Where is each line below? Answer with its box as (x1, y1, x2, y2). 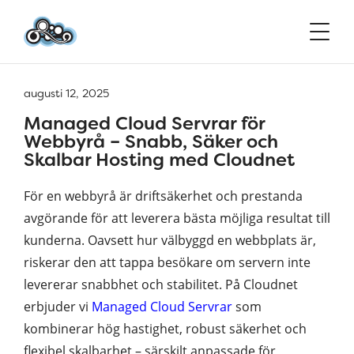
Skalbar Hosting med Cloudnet (24, 148, 295, 171)
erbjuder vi (24, 298, 92, 315)
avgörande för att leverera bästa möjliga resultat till (24, 209, 330, 227)
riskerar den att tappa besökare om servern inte (24, 254, 311, 271)
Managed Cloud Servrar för (24, 111, 265, 135)
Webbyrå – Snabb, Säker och (24, 130, 278, 153)
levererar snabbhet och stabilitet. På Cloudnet (24, 276, 298, 293)
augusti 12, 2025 (24, 86, 109, 100)
